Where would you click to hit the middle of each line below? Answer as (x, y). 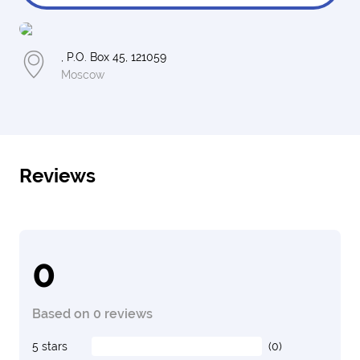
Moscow (83, 75)
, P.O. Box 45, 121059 (114, 57)
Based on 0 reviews (92, 314)
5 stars (50, 346)
